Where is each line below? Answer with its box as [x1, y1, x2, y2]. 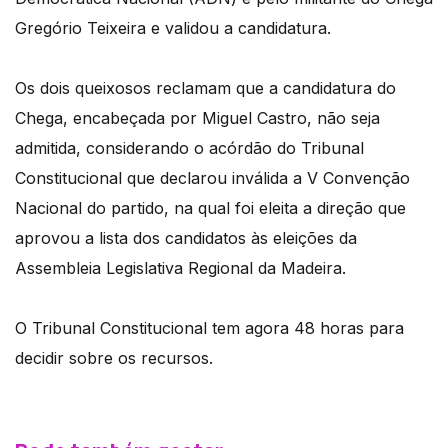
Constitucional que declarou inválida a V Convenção [15, 168, 410, 189]
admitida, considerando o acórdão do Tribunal [15, 138, 364, 159]
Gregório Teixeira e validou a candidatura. [15, 18, 331, 39]
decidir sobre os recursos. [15, 348, 213, 369]
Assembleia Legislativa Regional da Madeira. [15, 258, 346, 279]
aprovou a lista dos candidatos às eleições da [15, 228, 357, 249]
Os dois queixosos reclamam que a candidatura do [15, 78, 396, 99]
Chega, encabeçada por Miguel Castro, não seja [15, 108, 380, 129]
